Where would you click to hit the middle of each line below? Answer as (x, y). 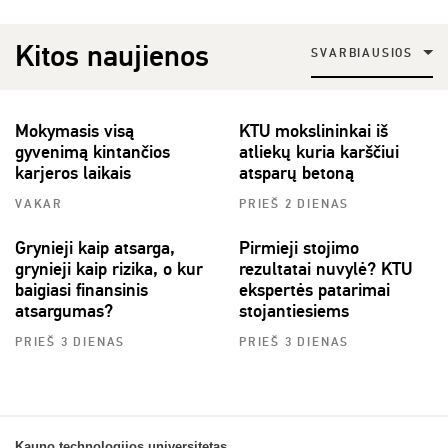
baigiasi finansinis (81, 289)
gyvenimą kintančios (92, 151)
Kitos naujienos (112, 56)
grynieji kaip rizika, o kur (109, 268)
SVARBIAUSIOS (362, 54)
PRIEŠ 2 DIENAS (294, 204)
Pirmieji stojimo (299, 247)
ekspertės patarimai (314, 289)
